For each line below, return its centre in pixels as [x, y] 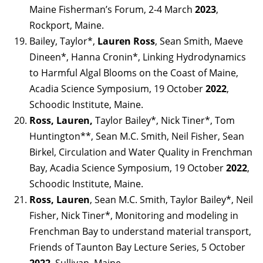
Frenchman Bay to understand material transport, [140, 231]
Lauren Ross [126, 41]
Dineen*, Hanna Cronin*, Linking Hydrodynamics [138, 57]
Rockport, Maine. [67, 25]
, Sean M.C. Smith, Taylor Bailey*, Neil [171, 199]
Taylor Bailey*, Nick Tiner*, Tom [165, 120]
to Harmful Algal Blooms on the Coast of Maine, [134, 73]
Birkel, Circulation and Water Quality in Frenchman [141, 152]
